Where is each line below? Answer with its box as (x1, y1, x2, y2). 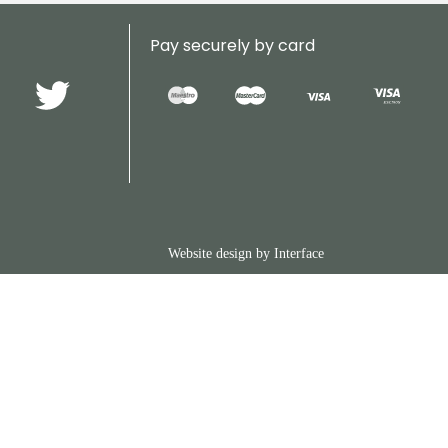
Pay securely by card (149, 34, 315, 58)
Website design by (168, 246, 275, 262)
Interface (274, 246, 325, 262)
